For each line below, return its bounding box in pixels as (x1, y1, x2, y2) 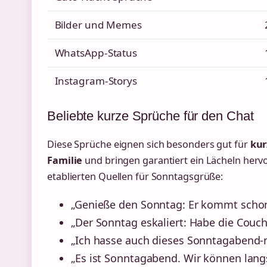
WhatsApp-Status (54, 46, 138, 60)
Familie (47, 153, 83, 167)
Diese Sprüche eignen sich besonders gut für (47, 137, 250, 151)
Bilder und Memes (54, 18, 142, 32)
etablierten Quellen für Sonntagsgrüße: (47, 169, 223, 183)
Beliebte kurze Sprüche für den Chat (47, 108, 254, 123)
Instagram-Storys (54, 74, 137, 88)
